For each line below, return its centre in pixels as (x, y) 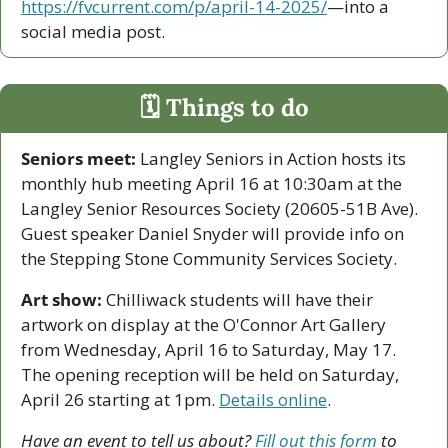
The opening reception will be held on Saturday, (210, 374)
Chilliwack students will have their (237, 299)
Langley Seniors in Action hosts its (271, 158)
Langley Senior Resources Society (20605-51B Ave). (219, 208)
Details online (273, 399)
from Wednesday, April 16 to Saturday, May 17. (208, 349)
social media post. (95, 31)
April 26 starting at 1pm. (120, 399)
